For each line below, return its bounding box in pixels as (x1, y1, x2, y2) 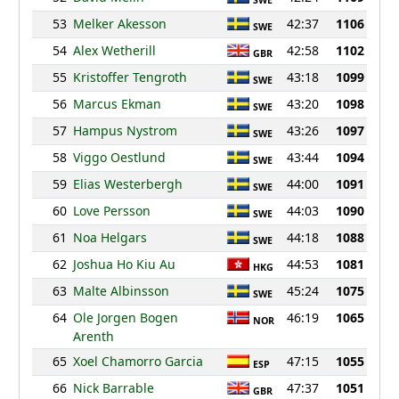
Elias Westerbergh (72, 175, 183, 193)
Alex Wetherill (72, 42, 156, 60)
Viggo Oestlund (72, 149, 166, 167)
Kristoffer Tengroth (72, 69, 187, 86)
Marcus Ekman (72, 95, 161, 113)
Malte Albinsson (72, 282, 169, 300)
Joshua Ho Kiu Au (72, 256, 175, 273)
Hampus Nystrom (72, 122, 177, 140)
